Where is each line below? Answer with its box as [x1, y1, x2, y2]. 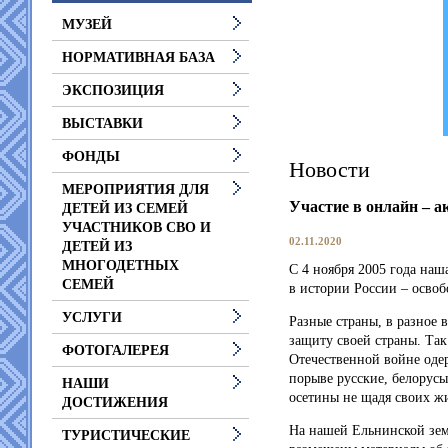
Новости [289, 156, 370, 182]
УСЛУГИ [62, 310, 122, 325]
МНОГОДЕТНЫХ [62, 258, 179, 273]
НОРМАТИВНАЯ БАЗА [62, 50, 215, 65]
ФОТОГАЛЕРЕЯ [62, 343, 169, 358]
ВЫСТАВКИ [62, 116, 143, 131]
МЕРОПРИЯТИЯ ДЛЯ [62, 182, 209, 197]
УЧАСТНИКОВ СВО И [62, 220, 211, 235]
